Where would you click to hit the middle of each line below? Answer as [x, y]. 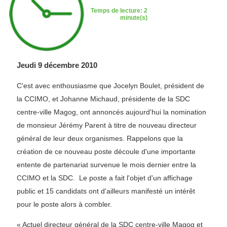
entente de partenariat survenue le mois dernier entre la [106, 165]
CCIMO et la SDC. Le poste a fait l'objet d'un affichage [105, 178]
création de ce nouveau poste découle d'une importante [106, 152]
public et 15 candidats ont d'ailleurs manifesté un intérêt [106, 191]
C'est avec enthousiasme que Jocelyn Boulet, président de [110, 86]
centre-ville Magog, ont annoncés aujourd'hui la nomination [111, 112]
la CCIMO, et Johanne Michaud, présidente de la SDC [103, 99]
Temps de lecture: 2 [119, 11]
